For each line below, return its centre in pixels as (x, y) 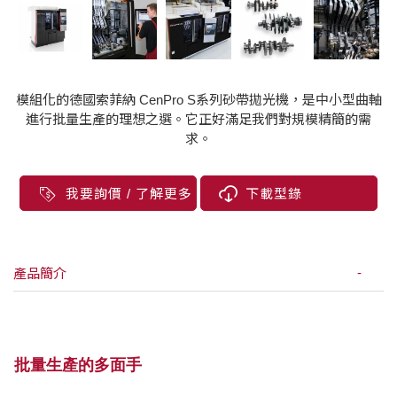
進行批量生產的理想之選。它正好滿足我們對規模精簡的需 (198, 120)
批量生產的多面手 (78, 366)
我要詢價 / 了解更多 (129, 194)
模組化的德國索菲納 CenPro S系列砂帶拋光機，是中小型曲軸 (198, 100)
